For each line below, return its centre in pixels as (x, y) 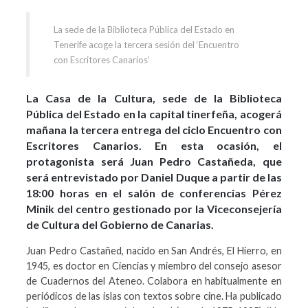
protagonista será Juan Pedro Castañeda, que (154, 162)
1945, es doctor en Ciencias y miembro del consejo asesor (154, 265)
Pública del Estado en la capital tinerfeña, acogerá (154, 114)
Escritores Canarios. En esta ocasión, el (154, 146)
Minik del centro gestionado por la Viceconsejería (154, 209)
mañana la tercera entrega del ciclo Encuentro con (154, 130)
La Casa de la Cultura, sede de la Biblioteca (154, 98)
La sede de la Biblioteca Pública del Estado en (144, 29)
